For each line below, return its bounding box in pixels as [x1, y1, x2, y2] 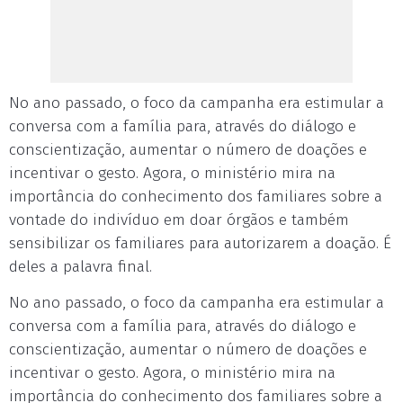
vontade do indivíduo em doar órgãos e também [9, 210, 349, 229]
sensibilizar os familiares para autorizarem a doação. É [9, 234, 391, 253]
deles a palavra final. [9, 257, 152, 276]
